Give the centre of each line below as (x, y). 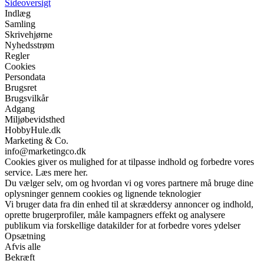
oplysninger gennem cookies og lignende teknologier (103, 193)
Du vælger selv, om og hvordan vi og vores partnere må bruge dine (129, 183)
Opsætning (25, 236)
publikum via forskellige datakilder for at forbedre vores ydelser (123, 225)
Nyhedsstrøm (29, 45)
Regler (17, 55)
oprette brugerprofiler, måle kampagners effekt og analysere (115, 214)
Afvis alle (23, 246)
